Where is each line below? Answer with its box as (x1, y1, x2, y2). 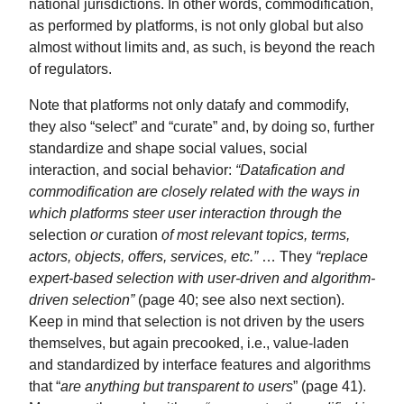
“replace (316, 247, 368, 264)
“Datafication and (235, 161, 344, 178)
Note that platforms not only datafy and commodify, (29, 96, 349, 113)
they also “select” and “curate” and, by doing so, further (29, 117, 374, 134)
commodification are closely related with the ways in (29, 182, 360, 199)
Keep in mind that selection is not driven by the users (29, 312, 364, 329)
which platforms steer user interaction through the (29, 204, 342, 221)
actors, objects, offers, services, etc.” (29, 247, 258, 264)
